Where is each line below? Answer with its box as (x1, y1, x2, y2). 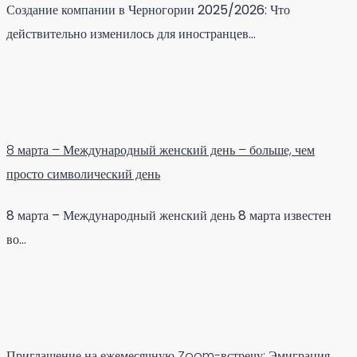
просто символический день (6, 165, 160, 184)
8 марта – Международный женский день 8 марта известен (6, 206, 331, 225)
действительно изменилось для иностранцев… (6, 25, 256, 44)
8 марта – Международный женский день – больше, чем (6, 141, 315, 160)
